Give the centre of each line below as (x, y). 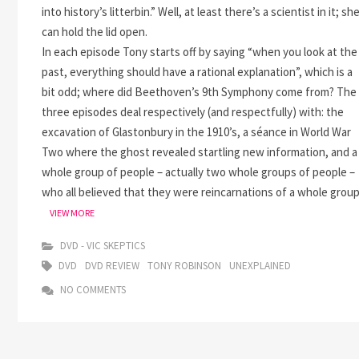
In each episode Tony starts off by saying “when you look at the (200, 52)
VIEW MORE (72, 213)
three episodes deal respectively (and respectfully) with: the (193, 112)
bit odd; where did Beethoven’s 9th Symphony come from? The (199, 92)
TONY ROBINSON (184, 266)
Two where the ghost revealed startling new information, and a (200, 152)
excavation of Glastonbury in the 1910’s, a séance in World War (196, 132)
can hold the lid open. (95, 32)
